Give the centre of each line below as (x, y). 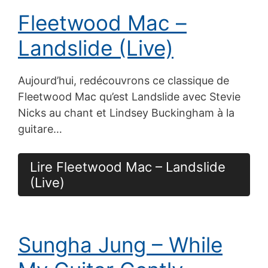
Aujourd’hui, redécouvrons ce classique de (124, 80)
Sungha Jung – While (120, 244)
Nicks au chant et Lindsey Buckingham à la (126, 112)
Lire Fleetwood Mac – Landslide (128, 167)
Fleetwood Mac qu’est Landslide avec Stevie (129, 96)
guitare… (40, 129)
